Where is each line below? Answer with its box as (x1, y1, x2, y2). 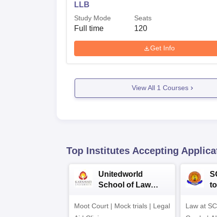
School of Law (98, 180, 151, 189)
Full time (74, 24, 104, 32)
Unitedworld (98, 170, 143, 178)
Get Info (150, 44, 175, 52)
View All (131, 84, 157, 92)
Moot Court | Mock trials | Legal (74, 201, 170, 210)
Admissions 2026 (98, 191, 162, 200)
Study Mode (74, 14, 111, 22)
